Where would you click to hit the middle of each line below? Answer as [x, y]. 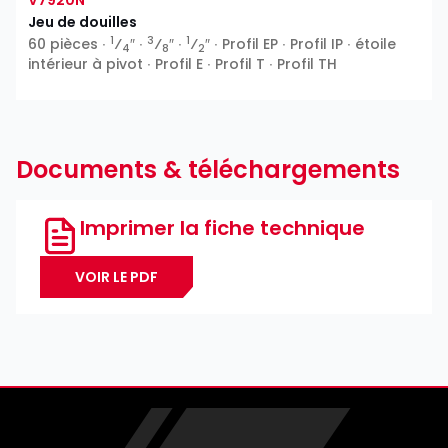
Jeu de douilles [82, 22]
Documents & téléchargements [208, 170]
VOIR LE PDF [116, 277]
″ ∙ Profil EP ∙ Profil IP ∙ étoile [300, 44]
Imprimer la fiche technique [222, 228]
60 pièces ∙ [69, 44]
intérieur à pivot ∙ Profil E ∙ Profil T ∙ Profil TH [182, 64]
